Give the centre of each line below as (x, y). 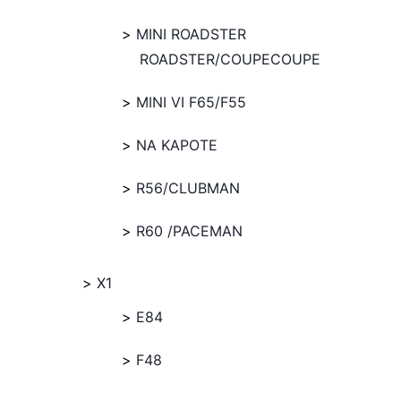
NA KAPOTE (177, 145)
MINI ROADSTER (191, 34)
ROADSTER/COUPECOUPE (230, 59)
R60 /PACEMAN (189, 231)
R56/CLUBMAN (188, 188)
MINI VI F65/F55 (191, 102)
